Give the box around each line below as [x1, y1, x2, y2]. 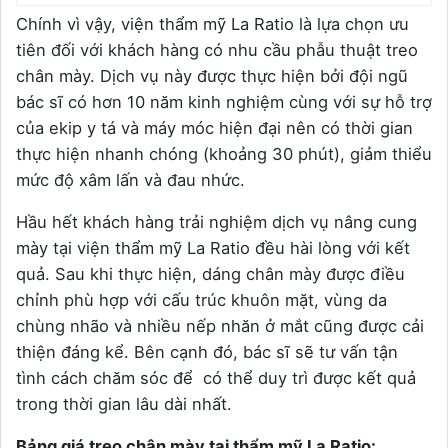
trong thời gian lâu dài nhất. [16, 394, 232, 415]
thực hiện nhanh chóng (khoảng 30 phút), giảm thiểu [16, 144, 432, 165]
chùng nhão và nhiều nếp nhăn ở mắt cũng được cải [16, 316, 424, 337]
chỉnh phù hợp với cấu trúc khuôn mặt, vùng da [16, 290, 387, 311]
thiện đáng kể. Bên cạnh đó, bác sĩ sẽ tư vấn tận [16, 342, 398, 363]
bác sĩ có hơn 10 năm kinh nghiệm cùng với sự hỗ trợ [16, 92, 432, 113]
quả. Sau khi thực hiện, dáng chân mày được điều [16, 264, 405, 285]
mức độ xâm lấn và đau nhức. [16, 170, 245, 191]
